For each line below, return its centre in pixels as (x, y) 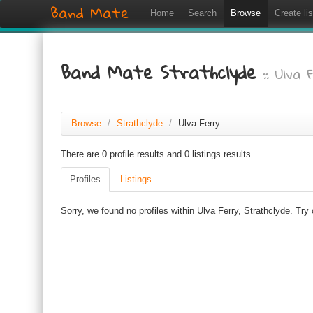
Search (202, 13)
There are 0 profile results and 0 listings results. (157, 154)
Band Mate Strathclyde (162, 72)
